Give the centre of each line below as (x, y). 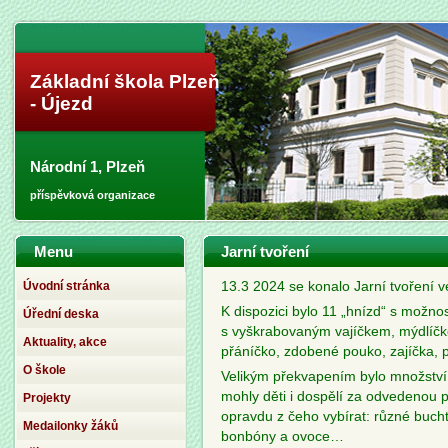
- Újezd (61, 103)
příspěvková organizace (92, 195)
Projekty (47, 398)
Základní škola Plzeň (125, 81)
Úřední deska (61, 314)
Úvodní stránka (66, 286)
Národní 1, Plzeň (87, 166)
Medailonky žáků (70, 426)
